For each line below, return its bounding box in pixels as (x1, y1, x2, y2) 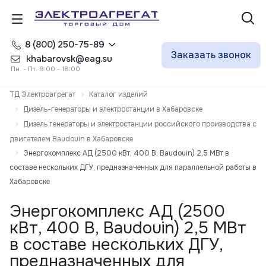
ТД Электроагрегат (9, 90, 75, 99)
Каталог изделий (89, 90, 148, 99)
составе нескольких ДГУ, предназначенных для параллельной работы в (9, 163, 256, 173)
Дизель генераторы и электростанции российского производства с (23, 119, 256, 129)
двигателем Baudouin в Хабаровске (9, 134, 133, 144)
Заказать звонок (171, 49, 251, 61)
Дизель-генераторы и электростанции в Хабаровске (23, 104, 202, 114)
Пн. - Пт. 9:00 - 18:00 (11, 65, 80, 73)
